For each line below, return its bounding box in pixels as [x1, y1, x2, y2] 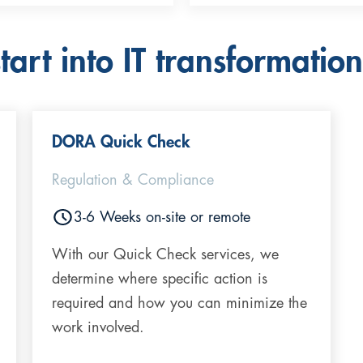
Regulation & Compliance [51, 172, 214, 187]
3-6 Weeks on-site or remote [73, 209, 250, 224]
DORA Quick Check [51, 133, 190, 151]
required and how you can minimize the [51, 295, 307, 310]
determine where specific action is [51, 271, 267, 286]
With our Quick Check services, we [51, 246, 279, 262]
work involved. [51, 319, 144, 335]
